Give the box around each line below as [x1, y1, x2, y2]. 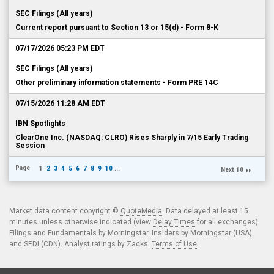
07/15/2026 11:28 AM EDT [15, 99, 105, 108]
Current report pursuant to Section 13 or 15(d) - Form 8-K [15, 23, 218, 32]
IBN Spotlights [15, 119, 65, 128]
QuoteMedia [120, 207, 162, 215]
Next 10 [221, 166, 243, 174]
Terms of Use [152, 240, 197, 248]
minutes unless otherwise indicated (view [9, 218, 153, 226]
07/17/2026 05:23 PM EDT [15, 44, 105, 53]
